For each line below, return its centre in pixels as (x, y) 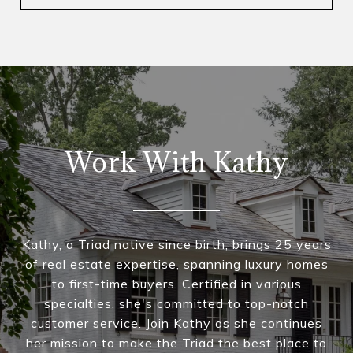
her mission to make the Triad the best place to (176, 342)
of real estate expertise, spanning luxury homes (176, 264)
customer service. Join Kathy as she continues (176, 323)
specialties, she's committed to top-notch (176, 303)
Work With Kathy (176, 162)
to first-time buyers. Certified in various (176, 283)
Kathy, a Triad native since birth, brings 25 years (176, 244)
